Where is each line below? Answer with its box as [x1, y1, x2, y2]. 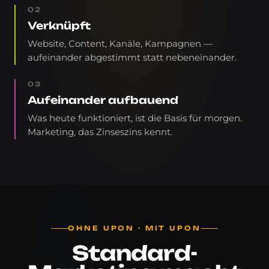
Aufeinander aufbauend [28, 93, 178, 106]
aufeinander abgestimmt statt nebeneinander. [28, 52, 237, 63]
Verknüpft [28, 19, 91, 32]
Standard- [71, 240, 198, 265]
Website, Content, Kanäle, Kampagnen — [28, 38, 213, 49]
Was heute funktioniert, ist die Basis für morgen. [28, 112, 242, 124]
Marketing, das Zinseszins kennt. [28, 126, 172, 138]
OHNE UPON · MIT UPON [68, 223, 201, 232]
